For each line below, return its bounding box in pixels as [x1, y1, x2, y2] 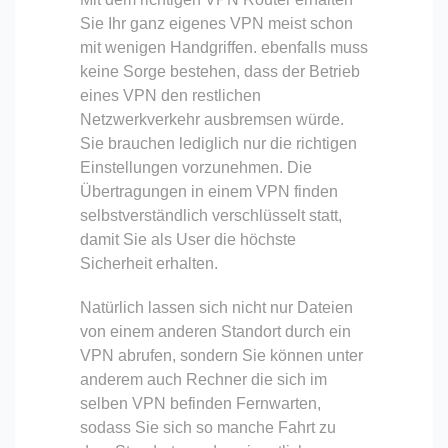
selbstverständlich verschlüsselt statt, [80, 206, 342, 224]
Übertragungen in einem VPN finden [80, 182, 338, 200]
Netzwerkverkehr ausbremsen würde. [80, 110, 344, 128]
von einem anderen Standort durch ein [80, 322, 351, 340]
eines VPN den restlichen [80, 86, 261, 104]
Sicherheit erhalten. [80, 254, 218, 272]
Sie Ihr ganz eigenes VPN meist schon [80, 14, 353, 32]
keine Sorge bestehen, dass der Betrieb [80, 62, 360, 80]
